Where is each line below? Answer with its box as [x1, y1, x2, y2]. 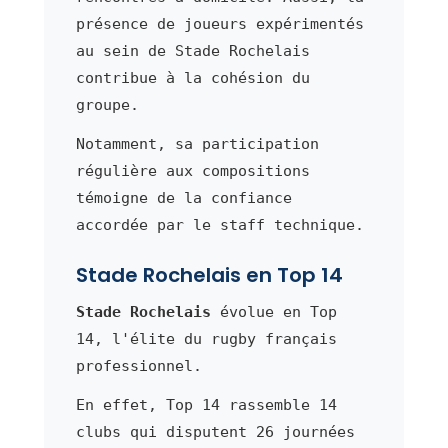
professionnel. [75, 356, 202, 375]
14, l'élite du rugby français [75, 329, 337, 348]
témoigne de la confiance [75, 188, 292, 207]
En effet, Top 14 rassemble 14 [75, 395, 337, 414]
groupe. [75, 95, 139, 114]
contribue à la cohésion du [75, 68, 310, 87]
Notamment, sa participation [75, 134, 319, 153]
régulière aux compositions [75, 161, 310, 180]
